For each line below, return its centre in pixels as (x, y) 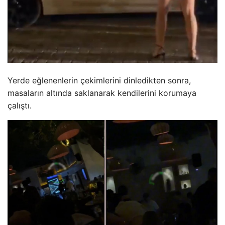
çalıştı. (20, 106)
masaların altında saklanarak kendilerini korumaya (102, 93)
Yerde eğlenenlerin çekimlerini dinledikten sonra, (99, 81)
